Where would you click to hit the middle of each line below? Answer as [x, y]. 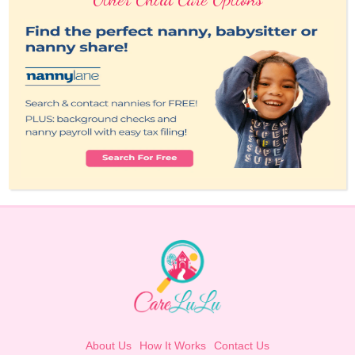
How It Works [173, 346]
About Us [109, 346]
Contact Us [242, 346]
